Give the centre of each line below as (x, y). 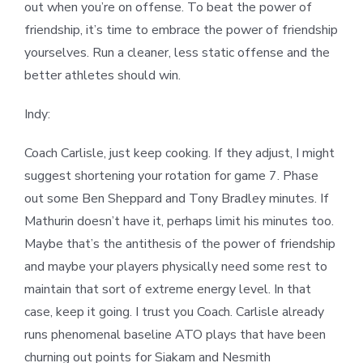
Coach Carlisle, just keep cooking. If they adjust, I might (179, 154)
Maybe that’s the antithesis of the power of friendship (180, 244)
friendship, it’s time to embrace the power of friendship (181, 30)
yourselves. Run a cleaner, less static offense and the (177, 53)
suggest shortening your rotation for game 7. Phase (171, 176)
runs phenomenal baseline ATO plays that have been (175, 335)
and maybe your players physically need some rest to (176, 267)
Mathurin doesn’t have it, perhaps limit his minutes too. (179, 222)
